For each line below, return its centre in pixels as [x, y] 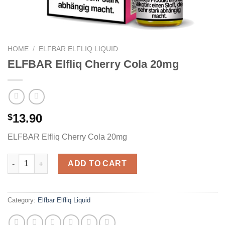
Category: [23, 200]
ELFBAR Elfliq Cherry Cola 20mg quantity [78, 159]
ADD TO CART [97, 164]
